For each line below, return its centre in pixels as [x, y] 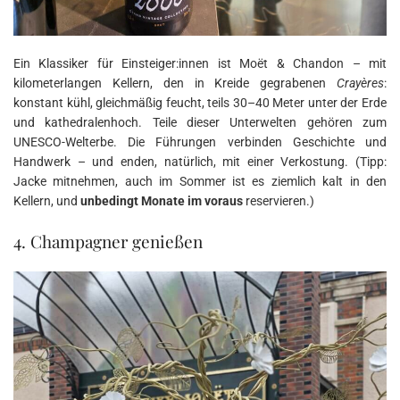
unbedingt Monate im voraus [162, 200]
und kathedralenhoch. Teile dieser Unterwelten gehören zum [200, 122]
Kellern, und [47, 200]
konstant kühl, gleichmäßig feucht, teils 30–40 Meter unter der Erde [200, 102]
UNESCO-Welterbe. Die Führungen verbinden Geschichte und [200, 142]
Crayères [360, 83]
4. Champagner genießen [108, 241]
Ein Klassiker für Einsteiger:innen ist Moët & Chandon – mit [200, 63]
